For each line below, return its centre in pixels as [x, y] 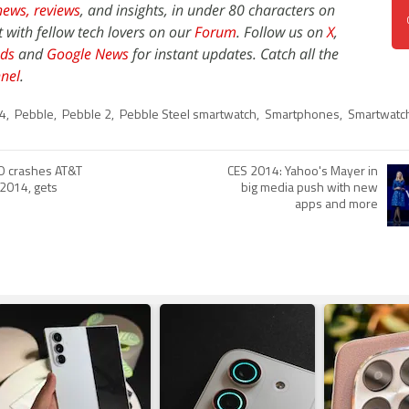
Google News [88, 54]
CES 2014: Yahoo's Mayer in [303, 172]
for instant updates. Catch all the [234, 54]
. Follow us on [282, 32]
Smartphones [302, 115]
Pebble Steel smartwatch [188, 115]
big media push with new [309, 189]
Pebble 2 [87, 115]
